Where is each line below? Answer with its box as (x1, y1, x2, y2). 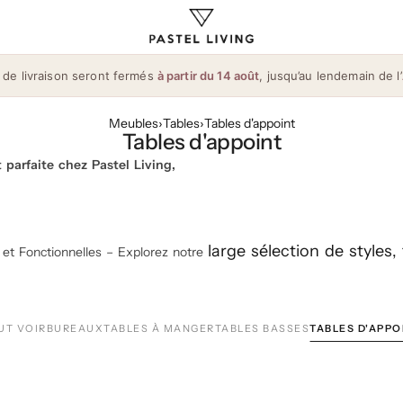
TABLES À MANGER (103, 322, 215, 335)
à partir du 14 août (157, 68, 260, 83)
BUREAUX (46, 322, 103, 335)
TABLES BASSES (214, 322, 309, 335)
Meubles (108, 115, 158, 131)
